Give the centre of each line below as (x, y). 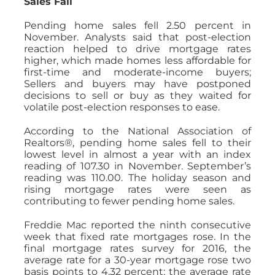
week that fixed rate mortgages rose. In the (137, 236)
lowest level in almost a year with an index (137, 154)
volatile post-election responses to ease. (122, 107)
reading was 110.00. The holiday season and (137, 177)
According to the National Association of (137, 131)
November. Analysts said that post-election (137, 37)
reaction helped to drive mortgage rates (137, 48)
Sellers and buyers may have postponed (137, 83)
